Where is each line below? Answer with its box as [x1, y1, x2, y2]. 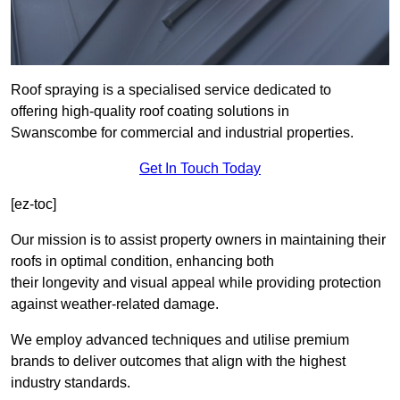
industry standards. [11, 375, 130, 391]
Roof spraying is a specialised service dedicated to [11, 82, 331, 98]
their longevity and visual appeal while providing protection [11, 275, 381, 291]
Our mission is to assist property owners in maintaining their [11, 232, 386, 248]
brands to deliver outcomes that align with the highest [11, 354, 346, 370]
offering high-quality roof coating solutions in [11, 104, 289, 120]
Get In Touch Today [139, 161, 261, 177]
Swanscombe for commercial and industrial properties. [11, 125, 354, 141]
